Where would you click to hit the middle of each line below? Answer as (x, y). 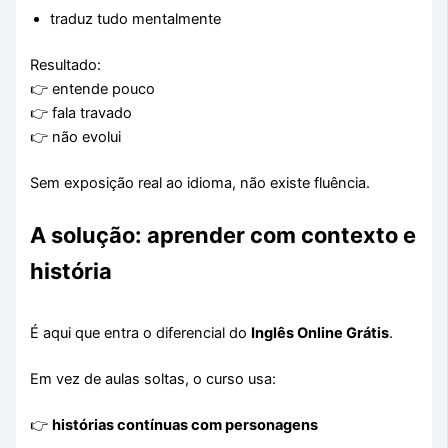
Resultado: (66, 64)
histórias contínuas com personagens (185, 425)
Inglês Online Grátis (320, 333)
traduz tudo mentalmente (136, 18)
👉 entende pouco (93, 88)
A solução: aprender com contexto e (223, 234)
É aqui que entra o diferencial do (141, 333)
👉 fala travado (81, 112)
